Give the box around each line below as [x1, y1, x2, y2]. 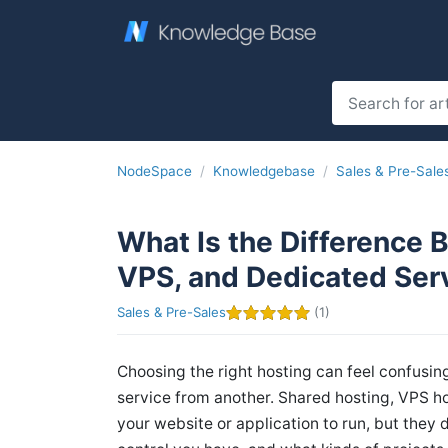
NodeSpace [117, 162, 192, 179]
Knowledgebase [213, 162, 315, 179]
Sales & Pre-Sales [117, 303, 226, 320]
